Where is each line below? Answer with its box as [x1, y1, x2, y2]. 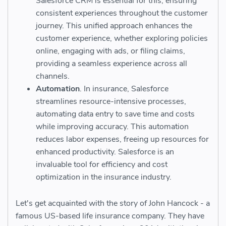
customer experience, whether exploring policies [36, 33, 208, 44]
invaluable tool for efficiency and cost [36, 159, 167, 171]
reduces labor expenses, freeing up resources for [36, 134, 209, 145]
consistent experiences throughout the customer [36, 8, 208, 19]
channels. [36, 71, 70, 82]
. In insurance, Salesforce [80, 83, 168, 95]
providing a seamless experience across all [36, 58, 187, 70]
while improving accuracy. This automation [36, 121, 189, 133]
